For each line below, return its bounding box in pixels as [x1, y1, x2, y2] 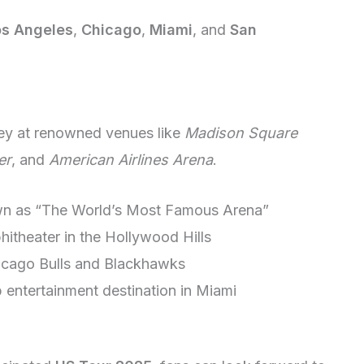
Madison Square [184, 124, 297, 142]
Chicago [81, 20, 141, 38]
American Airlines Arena [49, 151, 213, 169]
